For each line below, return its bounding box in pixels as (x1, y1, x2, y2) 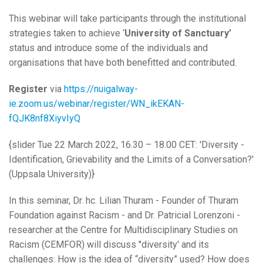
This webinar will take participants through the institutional (9, 13, 246, 25)
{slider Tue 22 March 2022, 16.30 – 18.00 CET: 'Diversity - (9, 139, 244, 151)
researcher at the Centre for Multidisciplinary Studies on (9, 224, 238, 236)
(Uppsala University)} (9, 168, 95, 180)
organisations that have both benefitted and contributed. (9, 57, 237, 69)
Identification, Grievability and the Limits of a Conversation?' (9, 154, 254, 166)
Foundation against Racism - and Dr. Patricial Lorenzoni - (9, 210, 240, 221)
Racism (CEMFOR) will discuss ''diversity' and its (9, 239, 209, 251)
